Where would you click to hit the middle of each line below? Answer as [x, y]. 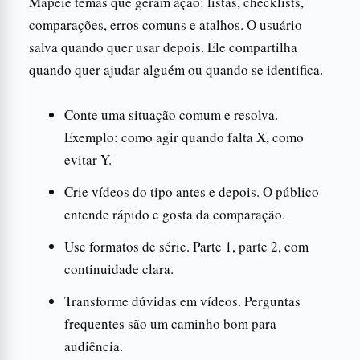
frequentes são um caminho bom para [170, 323]
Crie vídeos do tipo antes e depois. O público [192, 191]
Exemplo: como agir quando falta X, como [184, 137]
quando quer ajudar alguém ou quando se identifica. [176, 69]
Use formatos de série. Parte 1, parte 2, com [186, 246]
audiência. [94, 346]
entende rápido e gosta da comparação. [175, 214]
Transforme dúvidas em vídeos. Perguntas [182, 301]
